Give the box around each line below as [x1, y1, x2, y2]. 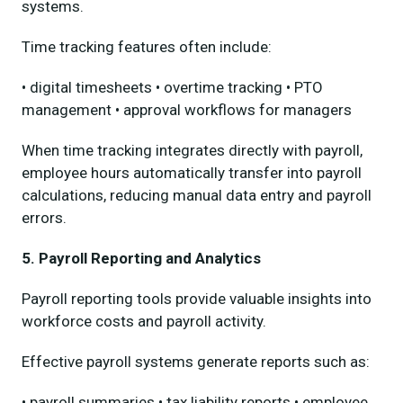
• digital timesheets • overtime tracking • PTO [22, 77, 323, 96]
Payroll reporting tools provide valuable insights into [22, 289, 372, 308]
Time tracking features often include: [22, 37, 272, 56]
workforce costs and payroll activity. [22, 311, 266, 330]
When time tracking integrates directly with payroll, [22, 140, 363, 159]
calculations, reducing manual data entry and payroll [22, 185, 372, 204]
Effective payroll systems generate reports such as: [22, 352, 370, 371]
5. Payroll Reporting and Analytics [22, 248, 261, 267]
